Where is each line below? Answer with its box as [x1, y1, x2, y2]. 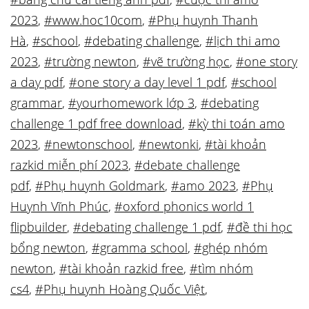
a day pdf [10, 74, 63, 90]
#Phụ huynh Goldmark [35, 177, 165, 194]
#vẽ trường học [143, 53, 230, 70]
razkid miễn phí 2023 [10, 157, 128, 173]
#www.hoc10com [44, 12, 142, 28]
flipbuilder [10, 219, 67, 235]
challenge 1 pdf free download [10, 115, 182, 132]
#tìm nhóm [190, 260, 253, 277]
